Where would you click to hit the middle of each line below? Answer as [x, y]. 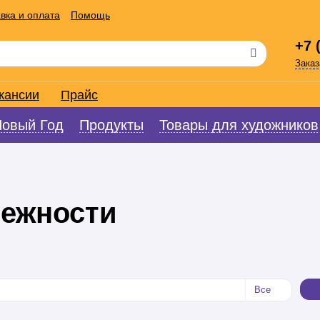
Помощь [90, 15]
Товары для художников [239, 125]
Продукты [111, 125]
